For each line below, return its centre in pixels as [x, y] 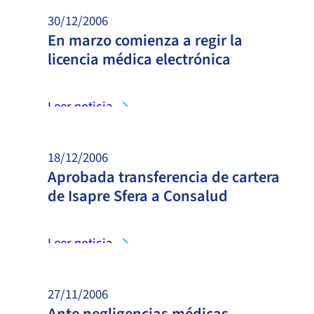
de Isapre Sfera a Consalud [138, 196]
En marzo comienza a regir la [145, 40]
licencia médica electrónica [139, 59]
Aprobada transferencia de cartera [164, 177]
